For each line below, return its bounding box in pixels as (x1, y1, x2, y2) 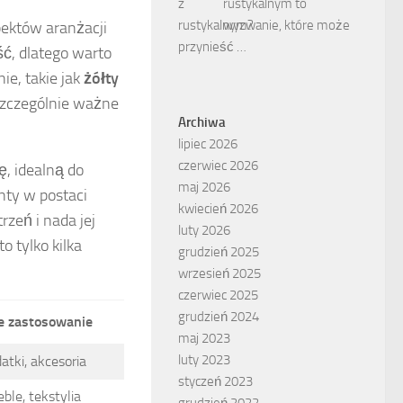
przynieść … (178, 38, 246, 55)
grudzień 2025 (178, 243, 259, 260)
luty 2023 (178, 351, 230, 368)
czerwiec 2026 (178, 157, 258, 174)
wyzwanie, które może (223, 16, 350, 33)
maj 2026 (178, 178, 230, 195)
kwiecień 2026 (178, 200, 258, 217)
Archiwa (178, 113, 226, 130)
